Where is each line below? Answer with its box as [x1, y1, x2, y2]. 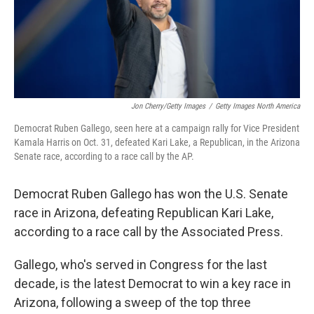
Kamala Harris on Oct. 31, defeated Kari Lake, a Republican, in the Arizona [14, 137, 300, 148]
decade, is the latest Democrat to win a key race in [14, 276, 291, 291]
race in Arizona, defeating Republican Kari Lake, [14, 205, 273, 220]
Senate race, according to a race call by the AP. [14, 151, 194, 162]
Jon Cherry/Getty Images [131, 102, 205, 111]
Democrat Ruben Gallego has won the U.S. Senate [14, 186, 288, 201]
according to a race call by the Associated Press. [14, 224, 283, 239]
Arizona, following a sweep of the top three [14, 295, 251, 310]
